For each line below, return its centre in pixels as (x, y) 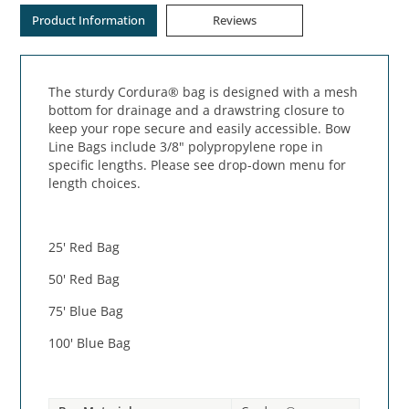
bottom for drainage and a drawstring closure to (197, 110)
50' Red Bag (84, 279)
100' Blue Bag (90, 343)
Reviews (235, 21)
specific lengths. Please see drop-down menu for (198, 165)
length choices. (95, 184)
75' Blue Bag (86, 311)
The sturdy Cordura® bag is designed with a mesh (204, 92)
